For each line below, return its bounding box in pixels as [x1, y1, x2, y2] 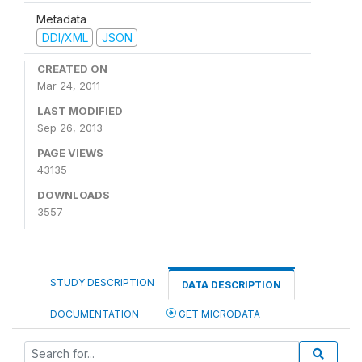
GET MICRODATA [176, 308, 260, 320]
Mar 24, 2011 [37, 79, 100, 92]
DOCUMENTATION [50, 308, 139, 320]
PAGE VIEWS [37, 146, 103, 159]
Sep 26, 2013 [37, 121, 103, 134]
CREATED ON [37, 62, 107, 75]
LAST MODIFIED [37, 104, 123, 117]
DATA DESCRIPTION [182, 279, 281, 291]
